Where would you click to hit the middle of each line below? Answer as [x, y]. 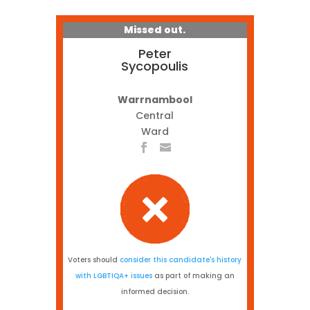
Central [155, 116]
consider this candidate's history [181, 260]
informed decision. [155, 292]
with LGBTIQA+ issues [113, 276]
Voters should [94, 260]
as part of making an [193, 276]
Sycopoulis [155, 66]
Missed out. [155, 30]
